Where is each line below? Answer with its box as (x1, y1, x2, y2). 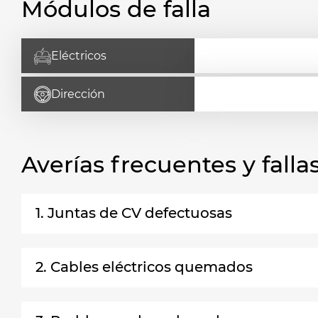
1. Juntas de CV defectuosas (35, 204, 232, 221)
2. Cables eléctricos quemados (35, 258, 253, 275)
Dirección (51, 87, 105, 101)
